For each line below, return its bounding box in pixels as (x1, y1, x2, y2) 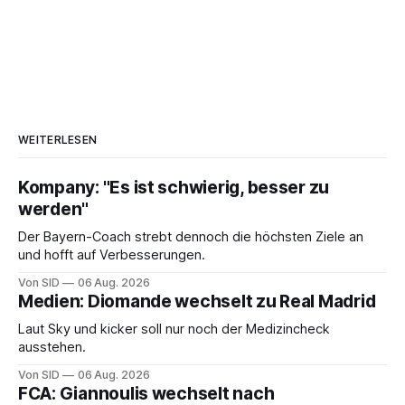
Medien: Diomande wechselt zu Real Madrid (18, 291, 376, 313)
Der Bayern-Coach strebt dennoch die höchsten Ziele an (18, 229, 363, 246)
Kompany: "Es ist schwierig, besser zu (18, 177, 330, 199)
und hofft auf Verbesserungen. (18, 247, 205, 264)
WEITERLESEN (18, 133, 98, 147)
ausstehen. (18, 339, 86, 356)
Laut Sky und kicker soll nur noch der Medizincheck (18, 321, 330, 338)
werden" (18, 199, 89, 221)
